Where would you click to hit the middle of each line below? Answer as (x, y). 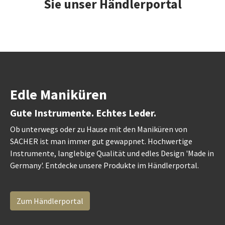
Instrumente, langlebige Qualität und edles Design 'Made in (112, 153)
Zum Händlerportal (50, 201)
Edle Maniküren (59, 94)
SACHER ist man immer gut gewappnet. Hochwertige (101, 141)
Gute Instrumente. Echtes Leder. (83, 113)
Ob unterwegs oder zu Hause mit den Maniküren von (99, 129)
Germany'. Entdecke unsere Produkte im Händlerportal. (104, 165)
